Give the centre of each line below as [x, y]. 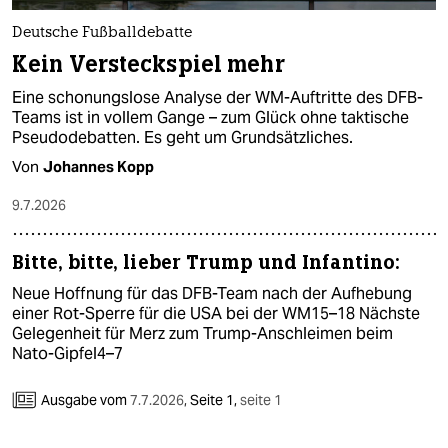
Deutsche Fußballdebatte [102, 34]
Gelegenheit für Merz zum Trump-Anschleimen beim [202, 334]
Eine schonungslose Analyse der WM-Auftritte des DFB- [217, 98]
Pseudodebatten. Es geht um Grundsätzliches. [182, 138]
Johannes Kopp [98, 167]
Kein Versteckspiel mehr [148, 65]
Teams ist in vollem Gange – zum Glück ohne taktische [210, 118]
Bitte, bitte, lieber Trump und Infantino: [206, 263]
